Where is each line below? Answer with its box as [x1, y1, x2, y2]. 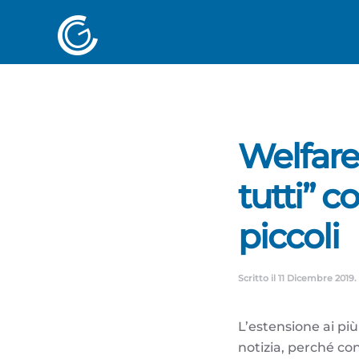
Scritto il [238, 272, 278, 284]
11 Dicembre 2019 [278, 272, 354, 284]
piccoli [238, 216, 339, 257]
